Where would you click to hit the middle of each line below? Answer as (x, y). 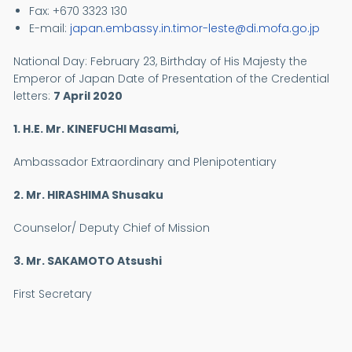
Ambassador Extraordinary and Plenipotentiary (145, 162)
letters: (34, 96)
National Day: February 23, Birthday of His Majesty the (161, 61)
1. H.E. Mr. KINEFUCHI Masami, (97, 129)
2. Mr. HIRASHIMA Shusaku (89, 195)
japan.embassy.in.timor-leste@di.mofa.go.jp (195, 28)
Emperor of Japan (66, 79)
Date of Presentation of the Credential (224, 79)
